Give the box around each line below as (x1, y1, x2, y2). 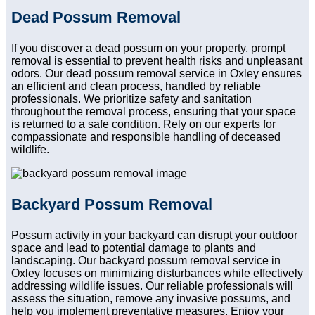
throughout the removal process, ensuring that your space (11, 105, 296, 118)
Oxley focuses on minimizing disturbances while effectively (11, 267, 303, 280)
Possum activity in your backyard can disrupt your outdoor (11, 229, 297, 242)
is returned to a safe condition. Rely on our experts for (11, 118, 276, 131)
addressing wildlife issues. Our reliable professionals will (11, 280, 293, 292)
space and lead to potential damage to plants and (11, 242, 256, 255)
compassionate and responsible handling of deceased (11, 131, 281, 143)
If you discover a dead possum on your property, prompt (11, 42, 285, 55)
